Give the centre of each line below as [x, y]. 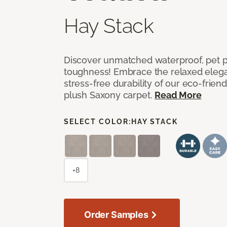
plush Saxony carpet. [109, 95]
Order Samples [116, 214]
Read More [178, 95]
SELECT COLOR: [98, 121]
